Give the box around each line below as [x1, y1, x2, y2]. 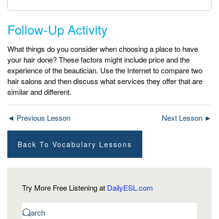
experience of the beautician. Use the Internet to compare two [7, 65, 202, 75]
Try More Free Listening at [22, 182, 107, 193]
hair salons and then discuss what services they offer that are [7, 75, 202, 86]
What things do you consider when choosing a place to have [7, 43, 198, 54]
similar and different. [7, 86, 71, 97]
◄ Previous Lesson [7, 112, 70, 123]
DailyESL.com [107, 182, 153, 193]
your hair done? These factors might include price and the [7, 54, 190, 65]
